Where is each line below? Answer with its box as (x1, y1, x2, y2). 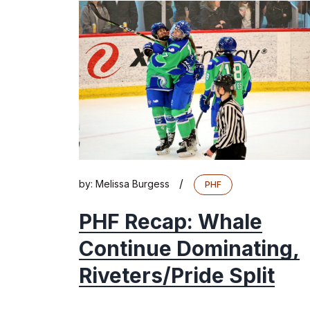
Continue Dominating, (79, 236, 300, 262)
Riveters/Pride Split (79, 263, 275, 289)
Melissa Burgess (95, 178, 170, 190)
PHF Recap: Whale (79, 209, 262, 235)
